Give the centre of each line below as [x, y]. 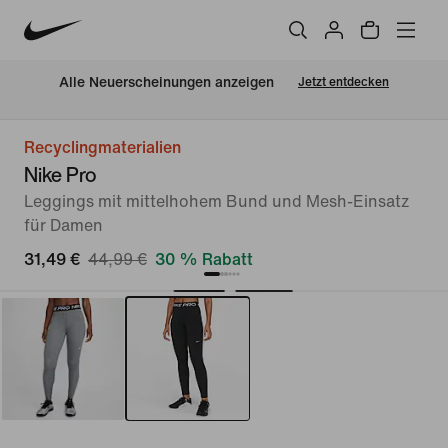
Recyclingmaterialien [102, 147]
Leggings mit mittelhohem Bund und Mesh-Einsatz [217, 201]
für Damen [63, 225]
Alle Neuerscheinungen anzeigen [166, 83]
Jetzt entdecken [343, 82]
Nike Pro [60, 174]
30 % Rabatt [204, 259]
